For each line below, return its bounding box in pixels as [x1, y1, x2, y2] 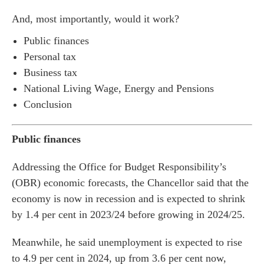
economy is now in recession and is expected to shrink [12, 193, 245, 204]
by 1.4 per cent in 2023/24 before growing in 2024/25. [12, 209, 245, 220]
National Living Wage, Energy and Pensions [24, 82, 214, 94]
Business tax [24, 67, 77, 78]
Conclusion [24, 98, 72, 110]
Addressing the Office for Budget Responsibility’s [12, 161, 226, 173]
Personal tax [24, 51, 76, 62]
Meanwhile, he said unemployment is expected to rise [12, 236, 242, 248]
